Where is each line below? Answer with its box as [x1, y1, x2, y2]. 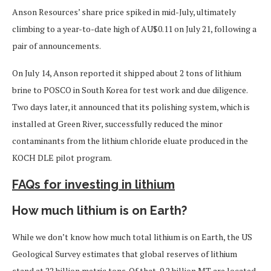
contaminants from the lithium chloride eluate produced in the [12, 134, 248, 146]
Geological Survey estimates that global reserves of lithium [12, 247, 237, 260]
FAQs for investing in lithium [12, 177, 175, 192]
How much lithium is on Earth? [12, 203, 187, 218]
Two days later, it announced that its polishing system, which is [12, 100, 250, 113]
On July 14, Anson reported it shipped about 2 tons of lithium [12, 67, 241, 79]
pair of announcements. [12, 39, 101, 51]
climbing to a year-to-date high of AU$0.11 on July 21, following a [12, 22, 256, 34]
